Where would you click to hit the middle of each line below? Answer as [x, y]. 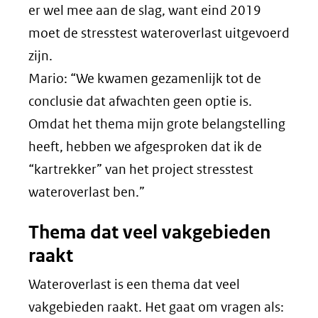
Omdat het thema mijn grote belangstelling [157, 124]
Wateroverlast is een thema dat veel [134, 284]
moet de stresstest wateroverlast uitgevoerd [159, 33]
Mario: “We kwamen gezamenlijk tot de [145, 78]
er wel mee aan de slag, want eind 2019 [145, 10]
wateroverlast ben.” [87, 192]
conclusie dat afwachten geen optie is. [140, 101]
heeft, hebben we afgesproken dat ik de [145, 146]
